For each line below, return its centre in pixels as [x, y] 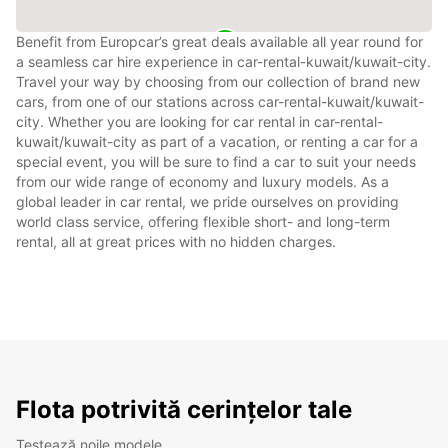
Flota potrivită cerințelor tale [184, 409]
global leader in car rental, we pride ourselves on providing [207, 201]
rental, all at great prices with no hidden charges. [176, 241]
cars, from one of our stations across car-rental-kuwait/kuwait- [220, 101]
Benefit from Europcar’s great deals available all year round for [219, 41]
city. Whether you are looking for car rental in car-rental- [199, 121]
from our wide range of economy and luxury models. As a [202, 181]
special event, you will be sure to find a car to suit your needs [216, 161]
